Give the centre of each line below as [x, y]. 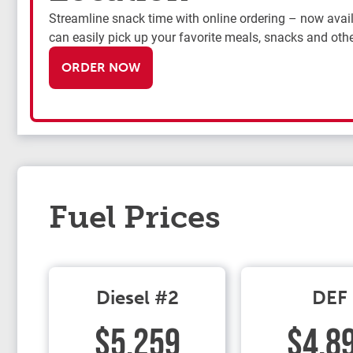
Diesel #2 [137, 297]
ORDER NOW [101, 67]
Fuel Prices [135, 217]
